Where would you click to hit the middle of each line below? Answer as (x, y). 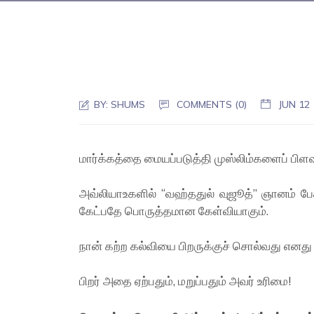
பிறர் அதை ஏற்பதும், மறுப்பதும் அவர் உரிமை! (185, 281)
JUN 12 (294, 104)
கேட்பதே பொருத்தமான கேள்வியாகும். (174, 211)
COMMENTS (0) (212, 104)
